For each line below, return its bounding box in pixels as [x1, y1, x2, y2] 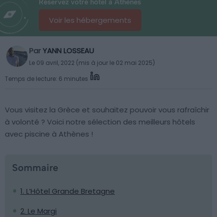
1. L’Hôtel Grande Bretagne [20, 186, 115, 196]
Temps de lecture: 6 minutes [5, 74, 88, 83]
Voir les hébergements [49, 15, 131, 25]
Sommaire [12, 162, 58, 173]
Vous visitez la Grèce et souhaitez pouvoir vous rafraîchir [5, 105, 209, 115]
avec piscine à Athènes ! [5, 129, 93, 139]
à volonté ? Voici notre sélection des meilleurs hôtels [5, 117, 195, 127]
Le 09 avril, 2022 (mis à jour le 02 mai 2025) [29, 59, 155, 67]
